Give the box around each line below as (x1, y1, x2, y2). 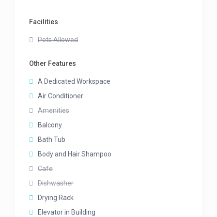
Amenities (38, 107, 70, 115)
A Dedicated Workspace (38, 77, 111, 86)
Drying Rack (38, 194, 74, 202)
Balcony (38, 121, 62, 129)
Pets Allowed (38, 36, 78, 44)
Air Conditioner (38, 92, 84, 100)
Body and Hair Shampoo (38, 150, 112, 158)
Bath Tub (38, 136, 66, 144)
